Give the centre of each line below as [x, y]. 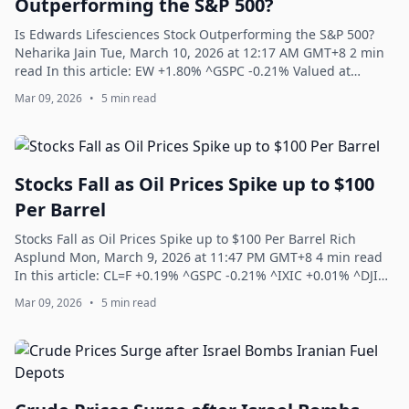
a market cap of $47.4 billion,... [109, 89]
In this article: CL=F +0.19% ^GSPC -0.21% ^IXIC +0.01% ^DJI [196, 275]
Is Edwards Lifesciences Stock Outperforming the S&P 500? [194, 34]
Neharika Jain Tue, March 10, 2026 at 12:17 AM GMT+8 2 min [199, 52]
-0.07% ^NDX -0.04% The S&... [105, 294]
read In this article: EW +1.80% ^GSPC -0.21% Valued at [183, 71]
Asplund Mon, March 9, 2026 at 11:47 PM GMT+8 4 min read [199, 257]
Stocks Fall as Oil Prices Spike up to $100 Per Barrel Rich [185, 239]
